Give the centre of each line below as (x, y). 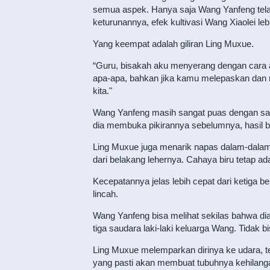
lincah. (105, 194)
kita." (102, 91)
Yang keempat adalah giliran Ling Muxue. (173, 44)
